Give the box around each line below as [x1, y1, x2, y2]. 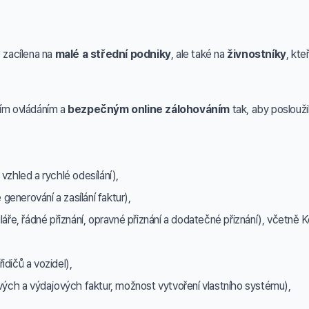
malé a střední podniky [54, 48, 171, 61]
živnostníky [227, 48, 286, 61]
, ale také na [170, 48, 228, 61]
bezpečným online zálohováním [68, 103, 230, 116]
